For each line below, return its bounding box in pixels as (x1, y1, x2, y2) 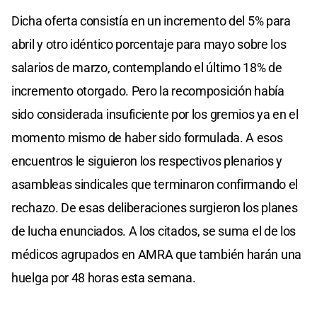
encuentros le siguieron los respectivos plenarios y (11, 153, 282, 168)
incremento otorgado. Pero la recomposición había (11, 83, 284, 98)
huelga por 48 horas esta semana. (11, 270, 196, 285)
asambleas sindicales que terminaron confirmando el (11, 176, 299, 192)
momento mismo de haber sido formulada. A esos (11, 129, 283, 145)
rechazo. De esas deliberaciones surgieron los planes (11, 200, 298, 215)
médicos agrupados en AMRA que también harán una (11, 246, 301, 262)
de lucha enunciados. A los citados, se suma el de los (11, 223, 296, 238)
